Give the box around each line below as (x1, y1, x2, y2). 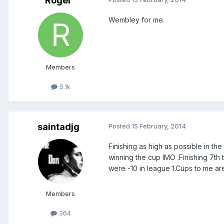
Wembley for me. (108, 15, 164, 24)
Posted (108, 121, 131, 130)
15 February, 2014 (131, 121, 186, 130)
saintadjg (37, 121, 79, 132)
